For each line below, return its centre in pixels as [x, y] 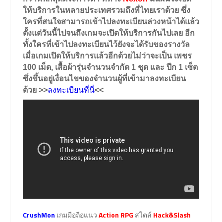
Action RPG [116, 215]
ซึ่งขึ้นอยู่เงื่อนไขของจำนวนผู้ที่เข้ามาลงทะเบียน [104, 79]
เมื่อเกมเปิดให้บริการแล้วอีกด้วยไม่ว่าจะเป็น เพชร [107, 56]
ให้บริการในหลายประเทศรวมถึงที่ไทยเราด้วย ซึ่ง [107, 10]
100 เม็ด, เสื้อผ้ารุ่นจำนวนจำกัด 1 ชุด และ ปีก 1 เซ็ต [110, 67]
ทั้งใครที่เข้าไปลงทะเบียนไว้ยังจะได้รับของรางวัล [106, 44]
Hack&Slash [172, 215]
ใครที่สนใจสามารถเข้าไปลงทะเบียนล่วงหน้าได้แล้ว [111, 22]
